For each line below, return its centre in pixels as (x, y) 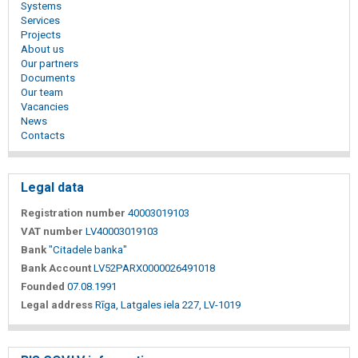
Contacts (43, 136)
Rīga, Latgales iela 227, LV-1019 (168, 305)
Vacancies (45, 107)
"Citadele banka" (88, 250)
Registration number (73, 213)
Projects (41, 35)
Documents (48, 78)
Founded (43, 287)
